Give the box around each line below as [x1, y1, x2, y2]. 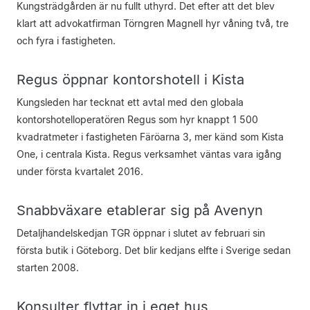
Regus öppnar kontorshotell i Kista [17, 71, 244, 88]
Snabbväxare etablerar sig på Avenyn [17, 202, 263, 219]
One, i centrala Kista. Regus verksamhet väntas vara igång [17, 148, 282, 160]
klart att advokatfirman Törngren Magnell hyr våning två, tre [17, 17, 289, 29]
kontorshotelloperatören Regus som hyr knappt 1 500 [17, 113, 258, 125]
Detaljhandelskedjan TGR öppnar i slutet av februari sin [17, 227, 265, 239]
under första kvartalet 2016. [17, 165, 143, 177]
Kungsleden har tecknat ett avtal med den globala [17, 96, 244, 108]
